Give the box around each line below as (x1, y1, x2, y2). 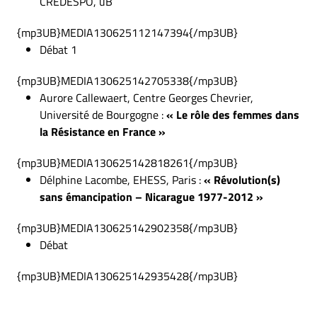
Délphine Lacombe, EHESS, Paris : (40, 171, 204, 188)
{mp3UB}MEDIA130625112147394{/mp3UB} (17, 24, 238, 41)
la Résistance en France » (40, 123, 166, 140)
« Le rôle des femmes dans (166, 106, 299, 123)
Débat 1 (40, 41, 77, 58)
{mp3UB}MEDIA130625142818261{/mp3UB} (17, 154, 238, 171)
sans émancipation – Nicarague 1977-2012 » (40, 188, 263, 205)
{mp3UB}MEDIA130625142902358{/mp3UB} (17, 219, 238, 236)
